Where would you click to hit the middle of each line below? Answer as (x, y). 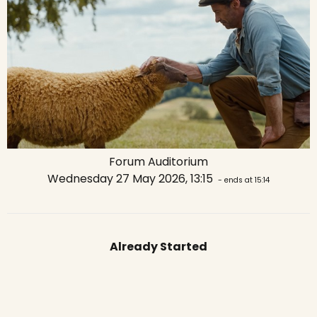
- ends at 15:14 (243, 180)
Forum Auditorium (158, 161)
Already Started (158, 246)
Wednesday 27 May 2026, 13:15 (132, 178)
